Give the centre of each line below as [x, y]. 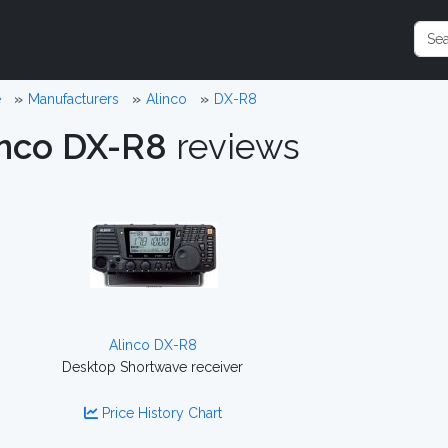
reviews [233, 146]
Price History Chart [159, 413]
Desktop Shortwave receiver [153, 367]
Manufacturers [73, 99]
